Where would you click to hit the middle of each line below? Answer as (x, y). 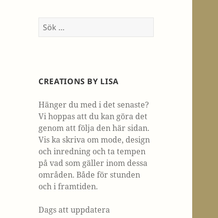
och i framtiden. (68, 186)
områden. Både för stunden (90, 174)
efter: (49, 34)
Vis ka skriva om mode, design (94, 139)
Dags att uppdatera (74, 209)
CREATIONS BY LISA (79, 81)
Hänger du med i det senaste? (94, 104)
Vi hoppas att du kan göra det (93, 116)
